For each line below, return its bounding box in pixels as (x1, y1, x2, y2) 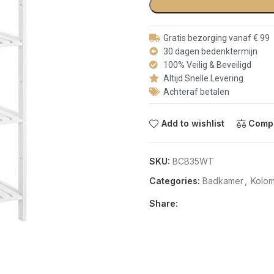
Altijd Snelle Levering (163, 73, 243, 83)
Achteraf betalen (163, 87, 229, 97)
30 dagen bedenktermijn (163, 46, 257, 56)
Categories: (149, 176, 200, 186)
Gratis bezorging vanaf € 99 (163, 33, 270, 43)
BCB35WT (172, 156, 214, 166)
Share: (149, 198, 178, 209)
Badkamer (202, 176, 243, 186)
